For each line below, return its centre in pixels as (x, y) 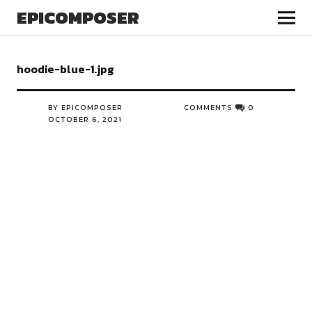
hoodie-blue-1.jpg (65, 69)
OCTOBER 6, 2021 (85, 119)
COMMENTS (209, 107)
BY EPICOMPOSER (85, 107)
